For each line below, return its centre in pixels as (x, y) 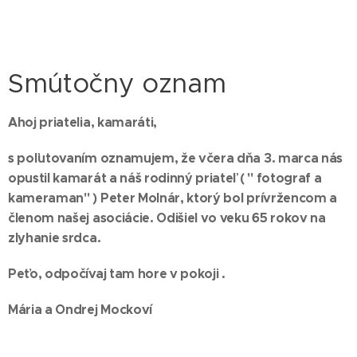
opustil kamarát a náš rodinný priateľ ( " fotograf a (165, 178)
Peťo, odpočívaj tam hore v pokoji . (117, 274)
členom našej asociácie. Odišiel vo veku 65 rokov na (167, 218)
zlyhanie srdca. (55, 238)
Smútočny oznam (117, 84)
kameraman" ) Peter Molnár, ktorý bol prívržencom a (173, 198)
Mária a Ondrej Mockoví (80, 310)
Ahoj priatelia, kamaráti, (82, 123)
